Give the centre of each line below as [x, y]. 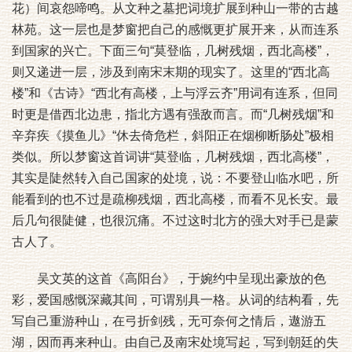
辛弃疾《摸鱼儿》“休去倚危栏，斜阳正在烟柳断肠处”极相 [173, 136]
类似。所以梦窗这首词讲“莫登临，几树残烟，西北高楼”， [173, 157]
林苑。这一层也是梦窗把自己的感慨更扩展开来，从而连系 [175, 29]
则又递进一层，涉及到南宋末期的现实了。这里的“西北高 [171, 72]
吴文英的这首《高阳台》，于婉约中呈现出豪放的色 [169, 279]
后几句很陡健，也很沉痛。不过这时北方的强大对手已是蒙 [175, 220]
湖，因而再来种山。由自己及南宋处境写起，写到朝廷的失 [175, 342]
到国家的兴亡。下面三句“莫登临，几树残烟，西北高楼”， [173, 51]
